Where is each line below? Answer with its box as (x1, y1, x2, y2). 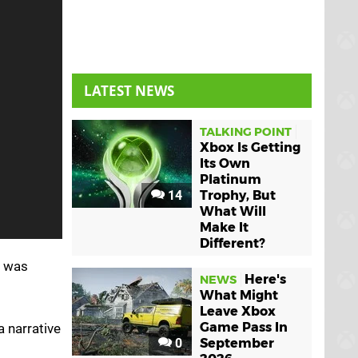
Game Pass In (200, 320, 288, 335)
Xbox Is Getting (200, 140, 300, 155)
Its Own (200, 156, 250, 171)
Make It (200, 220, 249, 235)
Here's (245, 272, 286, 287)
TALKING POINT (200, 125, 292, 139)
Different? (200, 236, 265, 251)
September (200, 336, 274, 351)
